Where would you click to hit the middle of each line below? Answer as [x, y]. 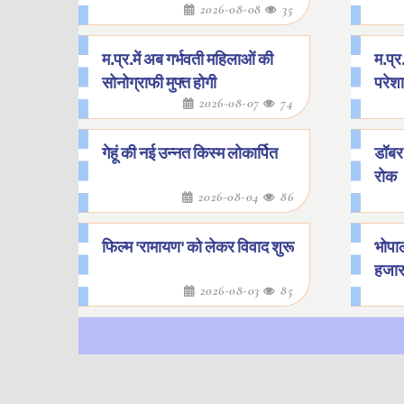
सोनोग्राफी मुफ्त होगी [159, 83]
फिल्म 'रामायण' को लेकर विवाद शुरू [198, 248]
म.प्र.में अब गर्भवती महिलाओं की [188, 60]
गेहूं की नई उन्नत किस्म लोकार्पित [190, 154]
